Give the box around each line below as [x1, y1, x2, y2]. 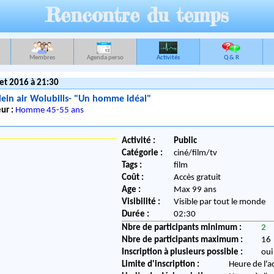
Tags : [122, 161, 143, 171]
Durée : [122, 210, 150, 220]
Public [174, 136, 198, 146]
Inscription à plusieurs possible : [122, 248, 243, 257]
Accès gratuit [174, 173, 221, 183]
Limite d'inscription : [122, 260, 200, 270]
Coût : [122, 173, 144, 183]
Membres [29, 54, 55, 61]
